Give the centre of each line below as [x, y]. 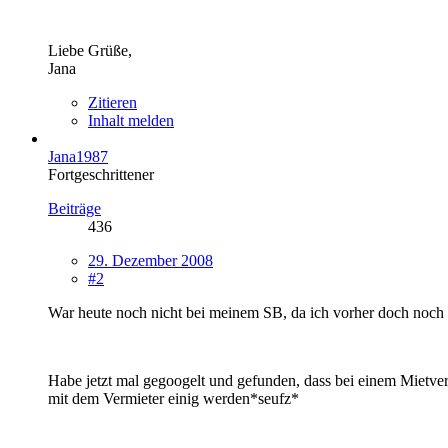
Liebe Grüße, [90, 50]
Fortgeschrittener [101, 174]
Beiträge [74, 208]
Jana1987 [78, 156]
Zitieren [112, 102]
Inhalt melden [131, 120]
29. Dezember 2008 [150, 260]
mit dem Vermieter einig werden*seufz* [173, 398]
